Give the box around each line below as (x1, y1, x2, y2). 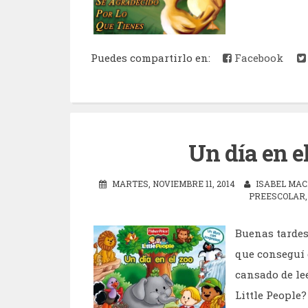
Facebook (232, 50, 283, 65)
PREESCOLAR (249, 190, 305, 202)
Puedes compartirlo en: (91, 50, 216, 65)
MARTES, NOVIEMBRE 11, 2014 (111, 178, 235, 190)
